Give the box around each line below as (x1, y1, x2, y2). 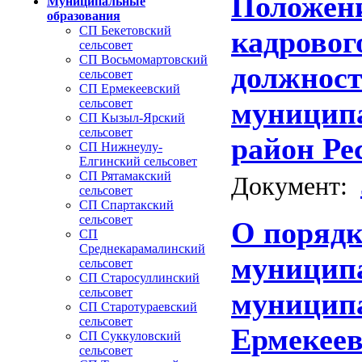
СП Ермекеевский (79, 82, 180, 95)
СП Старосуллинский (79, 271, 200, 284)
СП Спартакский (79, 198, 174, 212)
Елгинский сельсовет (79, 154, 197, 168)
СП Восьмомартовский (79, 53, 208, 66)
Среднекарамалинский (79, 242, 205, 255)
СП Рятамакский (79, 169, 171, 183)
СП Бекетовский (79, 23, 171, 37)
